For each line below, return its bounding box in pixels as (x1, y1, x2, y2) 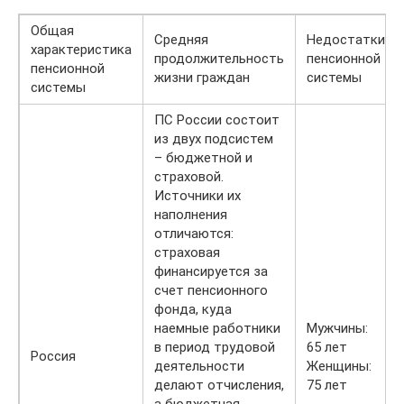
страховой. (154, 168, 224, 185)
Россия (31, 347, 76, 364)
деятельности (154, 357, 244, 374)
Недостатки (307, 31, 385, 48)
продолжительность (154, 50, 284, 67)
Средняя (154, 31, 208, 48)
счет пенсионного (154, 281, 268, 298)
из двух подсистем (154, 130, 273, 147)
